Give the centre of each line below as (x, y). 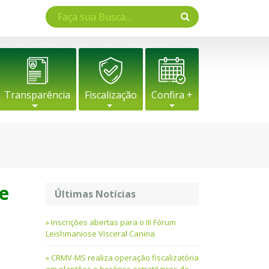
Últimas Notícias (95, 194)
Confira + (172, 95)
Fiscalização (111, 95)
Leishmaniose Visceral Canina (100, 234)
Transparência (37, 95)
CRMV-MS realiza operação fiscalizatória (125, 258)
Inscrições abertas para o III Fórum (113, 222)
